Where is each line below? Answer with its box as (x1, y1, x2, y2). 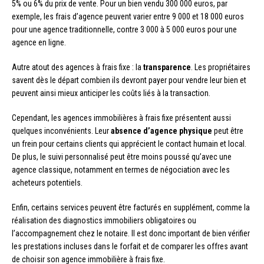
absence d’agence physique (111, 126, 212, 136)
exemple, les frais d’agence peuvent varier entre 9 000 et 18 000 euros (12, 11, 244, 21)
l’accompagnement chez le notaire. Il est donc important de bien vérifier (12, 228, 250, 238)
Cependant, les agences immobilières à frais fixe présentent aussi (12, 113, 231, 123)
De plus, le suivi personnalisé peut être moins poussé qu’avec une (12, 151, 232, 161)
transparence (143, 62, 191, 72)
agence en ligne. (12, 37, 66, 47)
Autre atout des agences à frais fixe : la (12, 62, 143, 72)
